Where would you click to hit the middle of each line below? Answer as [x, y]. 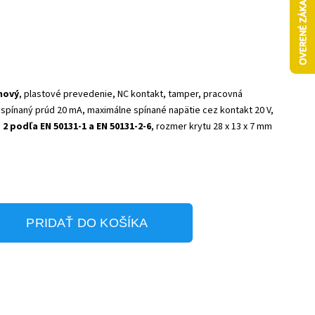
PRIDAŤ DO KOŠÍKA [87, 223]
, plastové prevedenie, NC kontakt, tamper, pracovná [131, 94]
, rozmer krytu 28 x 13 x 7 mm [212, 127]
